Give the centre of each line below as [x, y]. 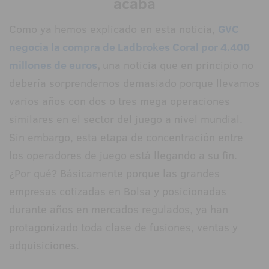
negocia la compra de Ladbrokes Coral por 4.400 [129, 47]
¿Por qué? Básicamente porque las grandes [114, 174]
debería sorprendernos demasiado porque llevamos [134, 83]
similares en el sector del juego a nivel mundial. [126, 119]
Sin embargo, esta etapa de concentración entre [126, 138]
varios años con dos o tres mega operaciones [119, 101]
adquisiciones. [46, 246]
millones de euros [53, 65]
